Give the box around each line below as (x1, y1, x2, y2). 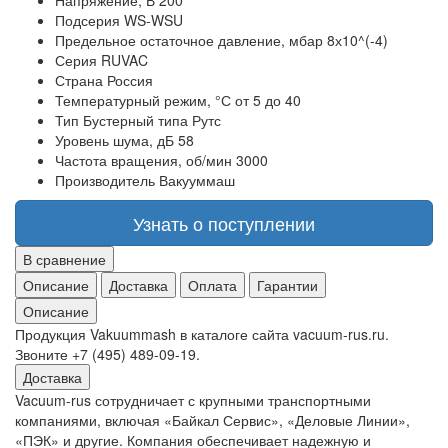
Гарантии (257, 275, 318, 296)
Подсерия (55, 10, 120, 31)
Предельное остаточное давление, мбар (55, 30, 323, 51)
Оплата (188, 275, 237, 296)
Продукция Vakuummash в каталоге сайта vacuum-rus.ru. (15, 324, 389, 345)
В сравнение (23, 249, 106, 270)
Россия (107, 70, 153, 91)
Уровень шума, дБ (55, 130, 174, 151)
